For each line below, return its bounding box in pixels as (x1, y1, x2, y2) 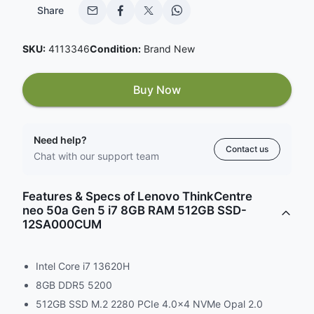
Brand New (141, 43, 195, 55)
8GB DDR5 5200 (36, 279, 113, 291)
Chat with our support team (34, 150, 159, 162)
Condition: (90, 43, 141, 55)
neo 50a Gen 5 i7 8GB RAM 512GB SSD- (22, 203, 247, 217)
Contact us (226, 144, 268, 154)
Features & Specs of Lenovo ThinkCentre (22, 189, 252, 203)
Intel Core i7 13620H (36, 260, 130, 272)
